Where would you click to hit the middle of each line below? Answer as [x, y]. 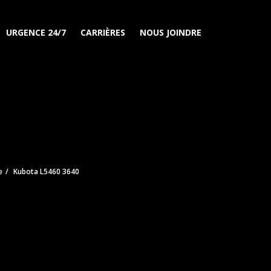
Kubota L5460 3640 [46, 171]
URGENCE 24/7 [36, 32]
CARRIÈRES [103, 32]
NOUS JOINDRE [171, 32]
